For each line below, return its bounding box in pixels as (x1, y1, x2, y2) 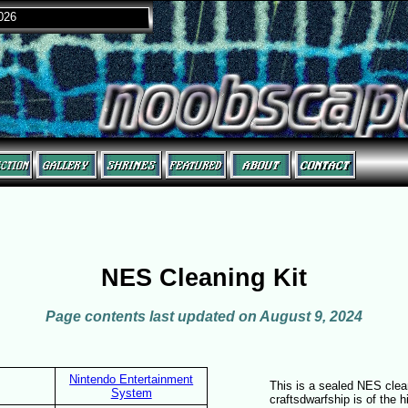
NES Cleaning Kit (101, 264, 307, 292)
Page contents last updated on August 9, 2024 (46, 308, 362, 324)
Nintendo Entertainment (69, 372, 194, 386)
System (110, 385, 152, 400)
